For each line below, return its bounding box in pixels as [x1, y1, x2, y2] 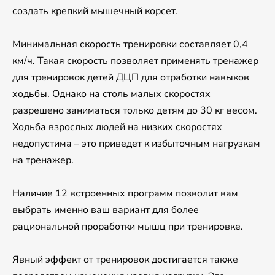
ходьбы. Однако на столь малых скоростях [12, 87, 211, 101]
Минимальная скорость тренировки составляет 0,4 [12, 37, 248, 52]
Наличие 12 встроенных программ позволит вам [12, 187, 238, 201]
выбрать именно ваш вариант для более [12, 203, 199, 217]
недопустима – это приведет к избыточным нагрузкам [12, 137, 260, 151]
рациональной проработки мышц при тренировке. [12, 220, 243, 234]
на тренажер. [12, 153, 74, 168]
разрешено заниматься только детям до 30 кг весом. [12, 104, 257, 118]
